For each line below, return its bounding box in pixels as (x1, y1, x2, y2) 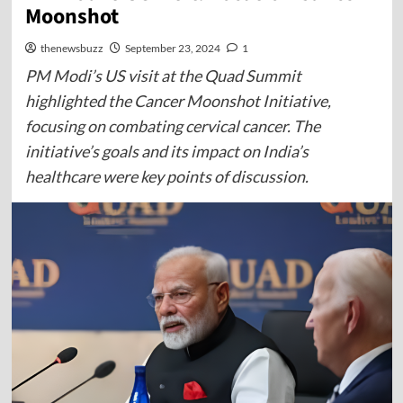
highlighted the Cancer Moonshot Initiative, (24, 91, 331, 111)
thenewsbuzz (40, 41, 103, 55)
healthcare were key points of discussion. (24, 166, 309, 186)
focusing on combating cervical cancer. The (24, 116, 320, 136)
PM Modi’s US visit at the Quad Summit (24, 66, 301, 85)
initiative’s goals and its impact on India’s (24, 141, 309, 161)
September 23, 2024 (124, 41, 220, 55)
